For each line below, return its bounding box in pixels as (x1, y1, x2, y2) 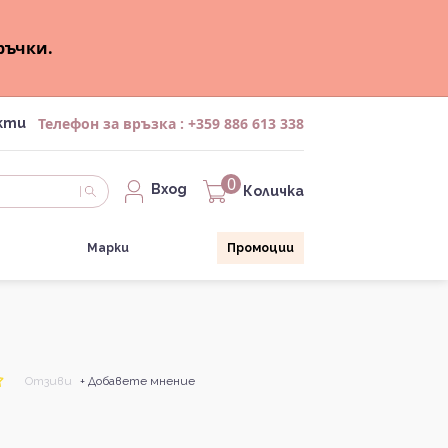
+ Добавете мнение (79, 374, 195, 389)
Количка (243, 183, 304, 200)
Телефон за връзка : (38, 114, 188, 133)
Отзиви (24, 374, 72, 389)
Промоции (226, 241, 294, 256)
